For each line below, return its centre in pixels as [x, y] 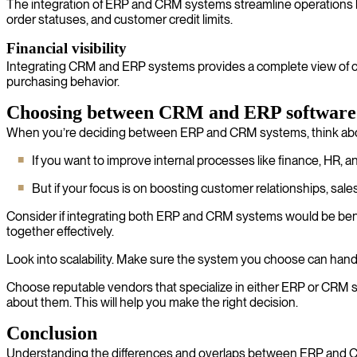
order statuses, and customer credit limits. [120, 20]
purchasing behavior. [63, 82]
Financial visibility [67, 48]
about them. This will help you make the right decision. [152, 302]
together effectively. [60, 231]
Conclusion [52, 333]
